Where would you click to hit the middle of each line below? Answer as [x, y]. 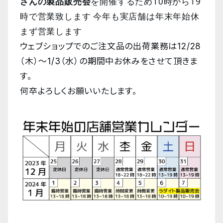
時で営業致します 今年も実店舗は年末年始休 [110, 16]
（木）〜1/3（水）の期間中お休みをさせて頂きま [109, 61]
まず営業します [51, 31]
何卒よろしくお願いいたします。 [79, 91]
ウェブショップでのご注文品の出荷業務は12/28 [111, 46]
